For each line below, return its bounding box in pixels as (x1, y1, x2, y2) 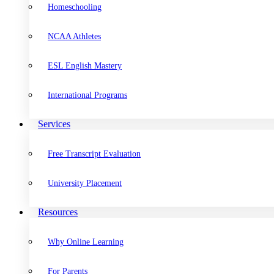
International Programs (48, 91, 127, 100)
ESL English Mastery (48, 61, 122, 70)
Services (38, 119, 70, 129)
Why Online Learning (48, 237, 124, 246)
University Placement (48, 179, 122, 188)
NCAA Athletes (48, 32, 101, 41)
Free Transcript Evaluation (48, 149, 141, 158)
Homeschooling (48, 2, 102, 12)
